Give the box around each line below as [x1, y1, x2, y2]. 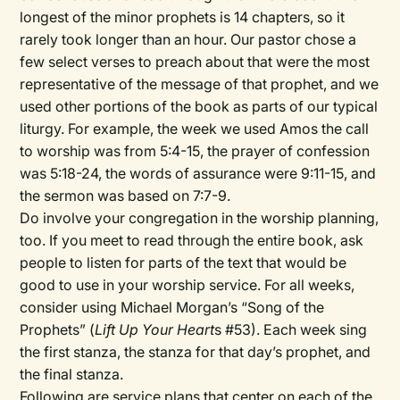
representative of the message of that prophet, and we [20, 75, 379, 93]
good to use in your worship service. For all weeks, [20, 276, 355, 294]
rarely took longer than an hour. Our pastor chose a [20, 30, 357, 48]
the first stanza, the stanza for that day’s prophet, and [20, 343, 371, 361]
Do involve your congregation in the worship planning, [20, 209, 379, 227]
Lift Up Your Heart [95, 321, 215, 338]
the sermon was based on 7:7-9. [20, 187, 231, 204]
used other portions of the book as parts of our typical [20, 97, 379, 115]
